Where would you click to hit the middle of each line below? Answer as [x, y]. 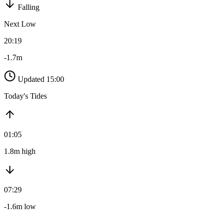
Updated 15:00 [41, 79]
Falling [29, 7]
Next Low [20, 24]
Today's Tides [25, 96]
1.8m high [20, 151]
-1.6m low [20, 207]
